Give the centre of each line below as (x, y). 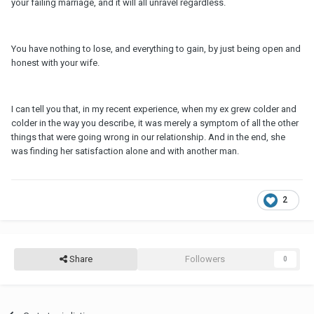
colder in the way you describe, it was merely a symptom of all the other (155, 123)
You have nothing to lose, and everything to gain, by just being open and (156, 49)
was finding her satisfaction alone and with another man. (125, 151)
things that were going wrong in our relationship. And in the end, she (148, 137)
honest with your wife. (55, 63)
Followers (205, 259)
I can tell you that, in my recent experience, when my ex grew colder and (154, 109)
